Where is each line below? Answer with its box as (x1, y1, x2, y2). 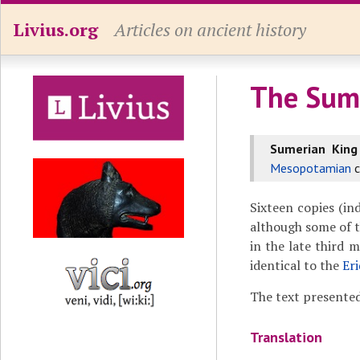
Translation (249, 328, 322, 346)
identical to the (249, 256, 342, 274)
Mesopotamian (269, 160, 351, 176)
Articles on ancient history (114, 18, 306, 41)
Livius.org (13, 18, 98, 41)
